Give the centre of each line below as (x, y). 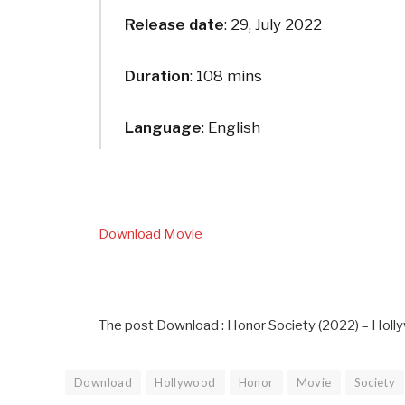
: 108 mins (226, 76)
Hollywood (185, 382)
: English (231, 128)
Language (163, 128)
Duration (157, 76)
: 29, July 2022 (273, 25)
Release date (174, 25)
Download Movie (151, 235)
